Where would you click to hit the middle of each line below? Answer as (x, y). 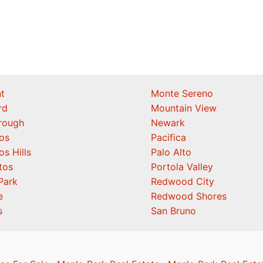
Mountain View (184, 108)
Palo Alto (171, 152)
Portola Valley (182, 167)
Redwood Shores (189, 196)
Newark (168, 123)
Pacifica (168, 137)
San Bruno (173, 211)
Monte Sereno (182, 93)
